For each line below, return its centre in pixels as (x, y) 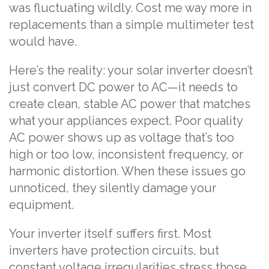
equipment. (41, 205)
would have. (43, 42)
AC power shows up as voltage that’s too (122, 138)
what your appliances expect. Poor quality (126, 121)
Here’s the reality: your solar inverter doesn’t (131, 71)
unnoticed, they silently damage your (113, 188)
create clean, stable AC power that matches (130, 104)
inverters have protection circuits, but (114, 251)
